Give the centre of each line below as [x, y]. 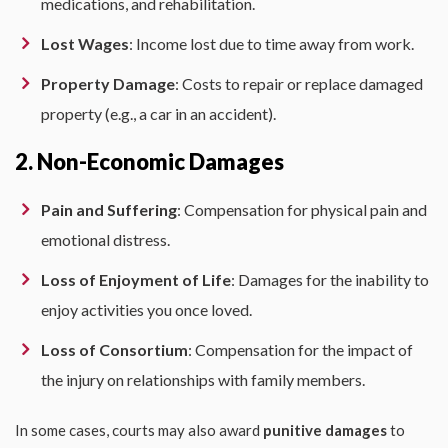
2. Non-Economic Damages [149, 161]
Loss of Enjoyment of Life [136, 279]
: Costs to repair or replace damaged [299, 83]
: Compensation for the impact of [300, 349]
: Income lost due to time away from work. [271, 43]
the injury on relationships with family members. [203, 379]
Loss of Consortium [114, 349]
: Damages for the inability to [330, 279]
